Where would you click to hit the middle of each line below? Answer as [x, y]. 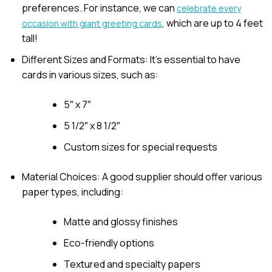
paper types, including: [72, 192]
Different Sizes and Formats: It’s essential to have [131, 60]
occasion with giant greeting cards [92, 24]
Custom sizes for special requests [140, 147]
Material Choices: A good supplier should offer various [142, 177]
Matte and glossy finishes [121, 222]
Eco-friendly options [109, 243]
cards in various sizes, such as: [90, 75]
